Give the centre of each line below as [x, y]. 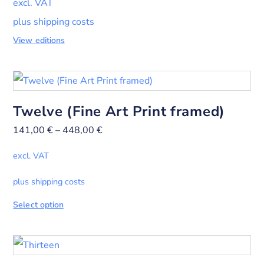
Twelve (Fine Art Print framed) [119, 112]
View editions [39, 41]
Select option [38, 204]
